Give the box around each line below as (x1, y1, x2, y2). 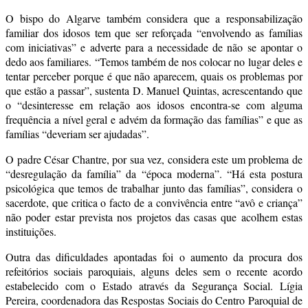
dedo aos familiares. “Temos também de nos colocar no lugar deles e (5, 54, 302, 69)
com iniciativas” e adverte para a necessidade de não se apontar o (5, 39, 302, 54)
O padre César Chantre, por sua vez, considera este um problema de (5, 151, 302, 166)
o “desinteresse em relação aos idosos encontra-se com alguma (5, 97, 302, 112)
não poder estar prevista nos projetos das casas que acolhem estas (5, 209, 302, 224)
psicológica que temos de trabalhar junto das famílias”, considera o (5, 180, 302, 195)
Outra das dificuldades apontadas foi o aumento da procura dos (5, 249, 302, 264)
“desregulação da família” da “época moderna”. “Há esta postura (5, 166, 302, 181)
